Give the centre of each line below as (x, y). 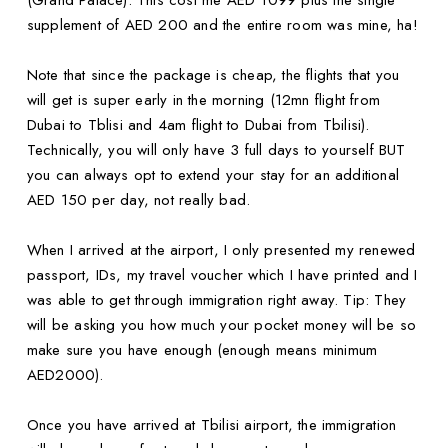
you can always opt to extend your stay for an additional (213, 175)
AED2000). (67, 375)
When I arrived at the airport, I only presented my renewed (221, 250)
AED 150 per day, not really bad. (138, 200)
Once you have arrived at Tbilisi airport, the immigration (211, 425)
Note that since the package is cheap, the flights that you (213, 75)
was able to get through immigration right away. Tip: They (216, 300)
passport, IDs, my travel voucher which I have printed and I (222, 275)
